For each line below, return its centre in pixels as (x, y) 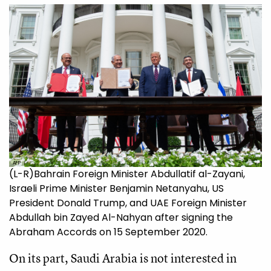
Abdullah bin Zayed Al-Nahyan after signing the (121, 218)
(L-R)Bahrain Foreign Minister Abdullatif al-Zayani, (127, 174)
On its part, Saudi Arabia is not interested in (123, 258)
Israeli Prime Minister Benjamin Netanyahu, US (116, 189)
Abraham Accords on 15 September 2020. (108, 232)
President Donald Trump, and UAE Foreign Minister (128, 203)
